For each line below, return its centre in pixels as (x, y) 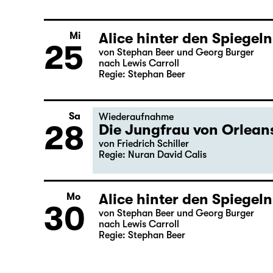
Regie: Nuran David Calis (153, 205)
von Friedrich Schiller (144, 194)
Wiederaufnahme (136, 167)
